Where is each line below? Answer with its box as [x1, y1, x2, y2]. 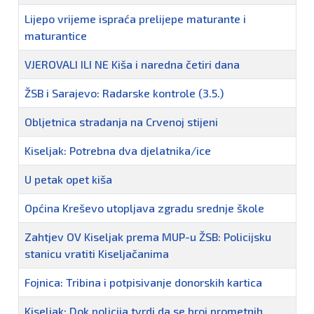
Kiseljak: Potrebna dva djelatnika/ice [25, 144, 211, 158]
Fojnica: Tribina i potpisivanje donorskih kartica [25, 275, 262, 289]
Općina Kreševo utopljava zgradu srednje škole [25, 201, 264, 215]
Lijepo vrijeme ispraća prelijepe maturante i [25, 12, 246, 26]
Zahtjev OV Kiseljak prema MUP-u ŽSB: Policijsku [25, 230, 271, 244]
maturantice [25, 29, 87, 43]
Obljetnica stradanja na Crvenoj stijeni [25, 115, 218, 129]
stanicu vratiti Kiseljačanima [25, 247, 169, 261]
